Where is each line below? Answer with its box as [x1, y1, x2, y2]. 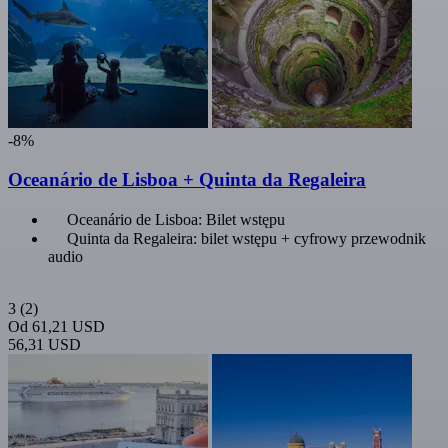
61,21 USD [32, 317, 105, 335]
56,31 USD [8, 335, 81, 353]
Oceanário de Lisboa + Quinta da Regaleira [8, 169, 366, 191]
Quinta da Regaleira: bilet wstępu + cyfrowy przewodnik [67, 229, 426, 247]
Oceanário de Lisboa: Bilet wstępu [67, 210, 285, 228]
